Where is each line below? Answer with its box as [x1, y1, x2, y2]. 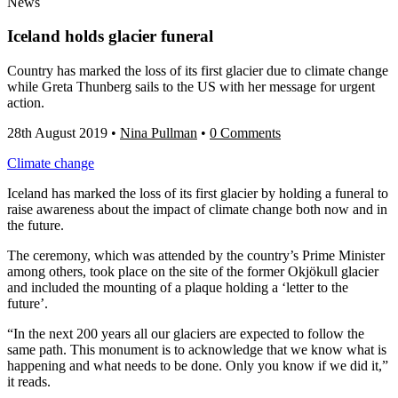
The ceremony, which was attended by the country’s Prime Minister [7, 248, 385, 264]
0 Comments [210, 125, 281, 141]
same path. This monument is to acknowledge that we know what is [7, 342, 386, 358]
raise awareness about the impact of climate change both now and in [7, 202, 387, 218]
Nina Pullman [120, 125, 197, 141]
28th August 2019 [7, 125, 107, 141]
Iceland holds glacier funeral [7, 27, 213, 46]
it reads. [7, 374, 51, 390]
